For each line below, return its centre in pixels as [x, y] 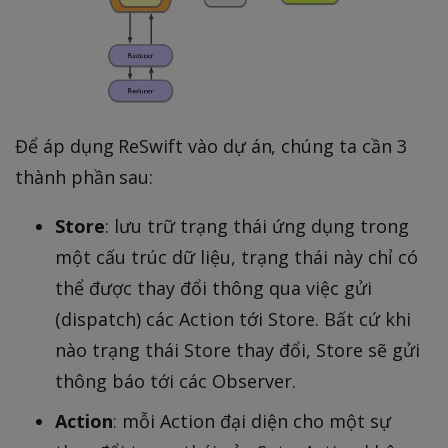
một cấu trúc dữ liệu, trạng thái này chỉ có [236, 256]
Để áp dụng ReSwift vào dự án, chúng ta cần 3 [211, 145]
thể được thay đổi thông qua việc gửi [213, 287]
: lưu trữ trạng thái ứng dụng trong [257, 225]
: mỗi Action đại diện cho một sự [252, 420]
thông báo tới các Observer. [175, 380]
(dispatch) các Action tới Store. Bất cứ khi [233, 318]
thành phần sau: [84, 176]
